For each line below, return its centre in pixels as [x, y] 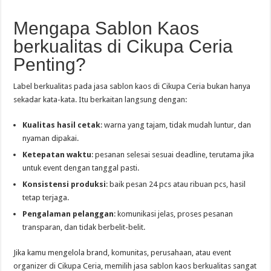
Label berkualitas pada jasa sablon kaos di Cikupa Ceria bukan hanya [132, 86]
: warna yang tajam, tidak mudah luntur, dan [176, 125]
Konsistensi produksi [64, 184]
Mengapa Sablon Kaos [106, 28]
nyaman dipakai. [51, 138]
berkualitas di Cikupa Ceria [123, 46]
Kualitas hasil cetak [62, 125]
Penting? [50, 64]
